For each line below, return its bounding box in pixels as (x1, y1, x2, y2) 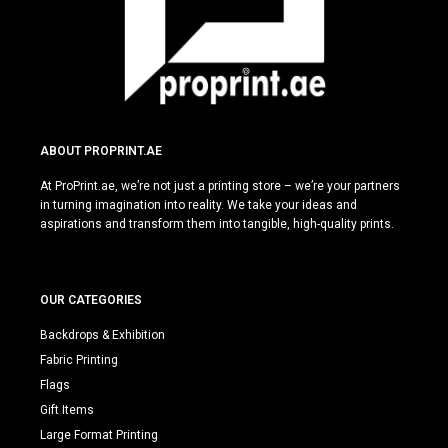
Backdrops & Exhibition (40, 328, 165, 343)
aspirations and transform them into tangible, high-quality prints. (40, 217, 394, 232)
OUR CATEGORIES (40, 293, 142, 308)
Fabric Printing (40, 353, 118, 368)
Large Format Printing (40, 428, 158, 443)
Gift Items (40, 403, 94, 418)
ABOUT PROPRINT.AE (40, 144, 162, 159)
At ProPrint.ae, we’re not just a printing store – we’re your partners (40, 179, 400, 194)
